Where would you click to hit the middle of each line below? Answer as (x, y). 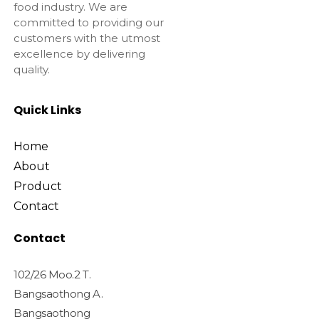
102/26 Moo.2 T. (52, 274)
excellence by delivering (79, 54)
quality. (31, 70)
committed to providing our (88, 23)
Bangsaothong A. (58, 293)
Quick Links (47, 110)
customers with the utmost (87, 38)
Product (37, 186)
